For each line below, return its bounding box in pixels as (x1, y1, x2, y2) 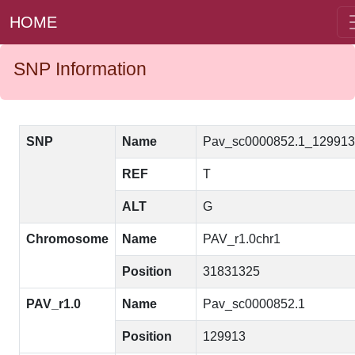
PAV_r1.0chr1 (203, 232, 281, 246)
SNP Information (13, 59, 147, 79)
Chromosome (26, 232, 109, 246)
